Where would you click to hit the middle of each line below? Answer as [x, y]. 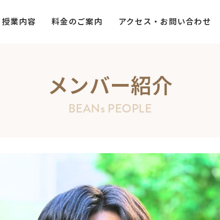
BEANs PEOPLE [110, 108]
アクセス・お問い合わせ [165, 21]
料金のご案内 [77, 21]
